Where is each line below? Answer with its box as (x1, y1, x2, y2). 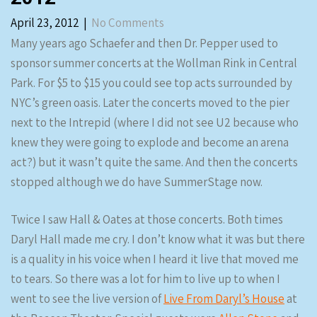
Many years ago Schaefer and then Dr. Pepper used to (11, 35, 278, 51)
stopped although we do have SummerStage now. (11, 174, 263, 190)
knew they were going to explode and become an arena (11, 134, 289, 150)
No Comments (91, 15, 164, 30)
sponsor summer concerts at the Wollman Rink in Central (11, 55, 297, 71)
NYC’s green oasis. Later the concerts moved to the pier (11, 95, 289, 110)
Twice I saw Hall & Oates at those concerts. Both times (11, 212, 283, 227)
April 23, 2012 (11, 15, 79, 30)
